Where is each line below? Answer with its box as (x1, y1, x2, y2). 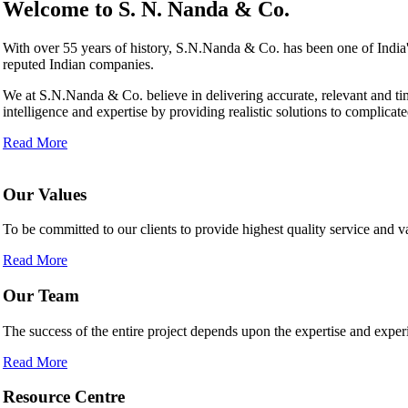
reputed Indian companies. (3, 56, 154, 72)
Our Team (3, 285, 79, 305)
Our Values (3, 184, 87, 204)
